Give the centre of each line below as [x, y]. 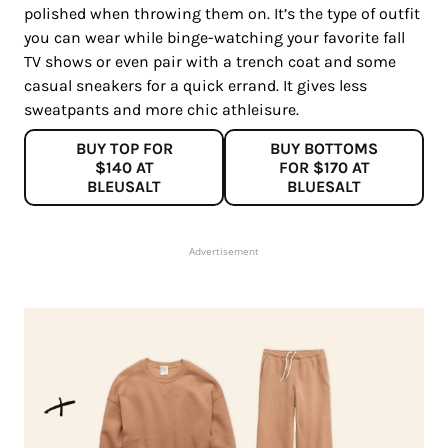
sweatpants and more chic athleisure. [161, 110]
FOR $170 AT [324, 168]
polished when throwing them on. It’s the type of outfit [222, 14]
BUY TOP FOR [124, 149]
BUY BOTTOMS [324, 149]
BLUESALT [324, 187]
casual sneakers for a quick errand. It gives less [195, 86]
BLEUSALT [124, 187]
